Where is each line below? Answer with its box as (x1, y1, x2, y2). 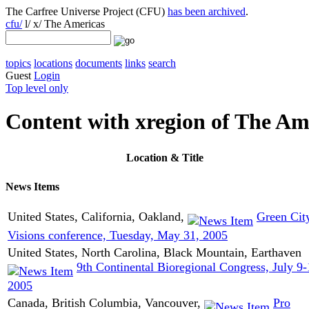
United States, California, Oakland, (8, 210, 188, 224)
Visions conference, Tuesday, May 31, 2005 (8, 228, 228, 242)
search (148, 57, 176, 69)
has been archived (168, 6, 246, 17)
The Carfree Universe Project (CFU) (6, 6, 168, 17)
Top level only (6, 82, 68, 94)
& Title (167, 151, 203, 163)
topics (6, 57, 31, 69)
